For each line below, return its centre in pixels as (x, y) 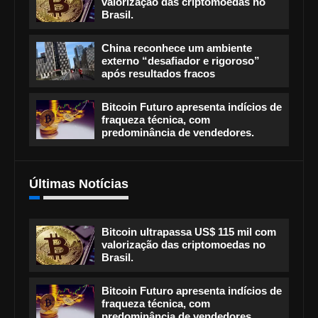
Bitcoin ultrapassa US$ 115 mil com (189, 232)
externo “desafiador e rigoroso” (181, 60)
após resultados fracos (158, 73)
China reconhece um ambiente (177, 48)
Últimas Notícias (79, 183)
